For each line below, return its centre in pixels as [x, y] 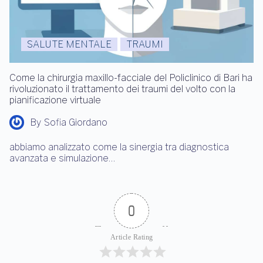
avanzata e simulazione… [62, 158]
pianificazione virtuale [55, 100]
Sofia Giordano [76, 122]
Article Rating [131, 237]
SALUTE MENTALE [69, 44]
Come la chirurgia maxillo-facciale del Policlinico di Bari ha [131, 77]
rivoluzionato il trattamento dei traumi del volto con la [122, 89]
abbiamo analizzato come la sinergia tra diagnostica [119, 147]
